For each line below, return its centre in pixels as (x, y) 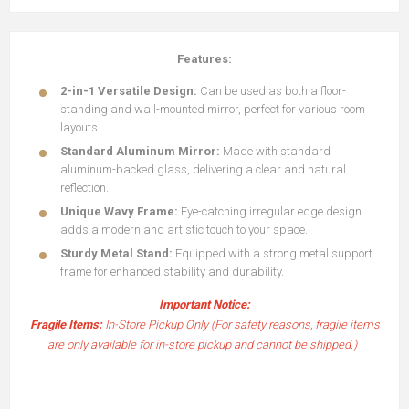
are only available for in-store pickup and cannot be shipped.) (204, 345)
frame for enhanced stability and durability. (172, 272)
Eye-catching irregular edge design (270, 211)
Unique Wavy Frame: (119, 211)
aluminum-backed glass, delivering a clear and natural (203, 169)
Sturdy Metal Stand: (118, 253)
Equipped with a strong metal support (274, 253)
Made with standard (275, 151)
